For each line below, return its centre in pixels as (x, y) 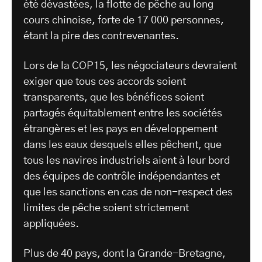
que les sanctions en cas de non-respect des (128, 193)
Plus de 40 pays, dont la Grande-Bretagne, (125, 254)
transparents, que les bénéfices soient (114, 98)
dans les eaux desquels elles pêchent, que (123, 145)
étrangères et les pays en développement (120, 130)
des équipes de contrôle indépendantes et (122, 177)
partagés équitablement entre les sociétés (123, 114)
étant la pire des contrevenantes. (101, 37)
